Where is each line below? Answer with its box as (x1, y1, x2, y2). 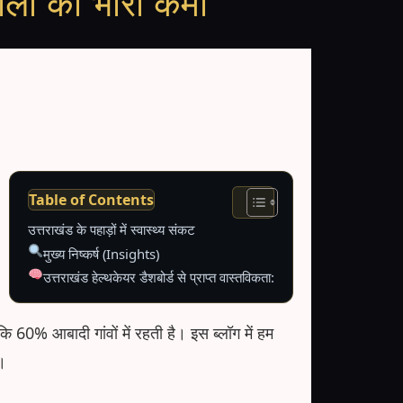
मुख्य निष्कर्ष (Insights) (42, 245, 159, 264)
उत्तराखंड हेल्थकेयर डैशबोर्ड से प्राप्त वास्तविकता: (42, 268, 274, 287)
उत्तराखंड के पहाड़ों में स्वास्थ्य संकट (28, 220, 195, 238)
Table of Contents (29, 190, 154, 210)
